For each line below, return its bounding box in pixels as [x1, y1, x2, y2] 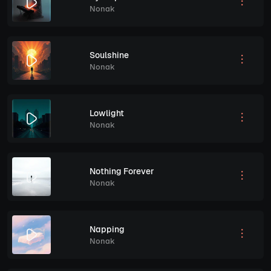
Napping [90, 223, 125, 235]
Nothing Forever [90, 165, 154, 177]
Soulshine [90, 49, 129, 60]
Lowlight [90, 107, 124, 119]
